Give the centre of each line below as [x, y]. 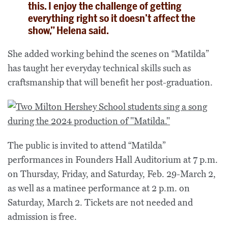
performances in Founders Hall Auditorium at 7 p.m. [113, 160]
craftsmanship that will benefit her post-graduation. [110, 82]
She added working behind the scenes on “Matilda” [108, 54]
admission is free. [42, 217]
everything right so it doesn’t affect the [112, 18]
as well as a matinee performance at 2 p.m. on [99, 188]
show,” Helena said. [68, 31]
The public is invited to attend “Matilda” [87, 146]
